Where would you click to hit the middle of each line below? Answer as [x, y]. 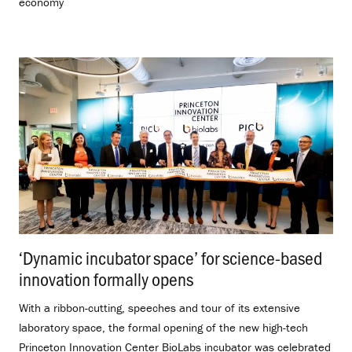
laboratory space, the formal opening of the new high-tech [163, 327]
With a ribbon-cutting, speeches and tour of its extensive [159, 307]
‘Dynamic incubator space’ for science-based [170, 257]
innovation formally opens [106, 278]
